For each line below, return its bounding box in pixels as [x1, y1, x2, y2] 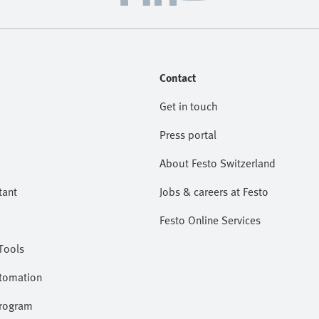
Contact [159, 69, 196, 86]
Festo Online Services [159, 211, 261, 229]
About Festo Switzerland [159, 155, 276, 172]
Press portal [159, 126, 216, 143]
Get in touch [159, 98, 218, 115]
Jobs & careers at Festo [159, 183, 268, 200]
